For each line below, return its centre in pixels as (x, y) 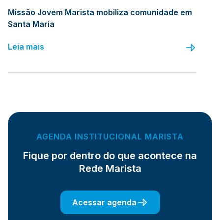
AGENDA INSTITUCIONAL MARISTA (110, 136)
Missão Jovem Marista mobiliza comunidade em (100, 12)
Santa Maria (31, 24)
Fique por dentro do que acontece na (110, 155)
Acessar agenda (104, 202)
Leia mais (26, 46)
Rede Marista (110, 168)
